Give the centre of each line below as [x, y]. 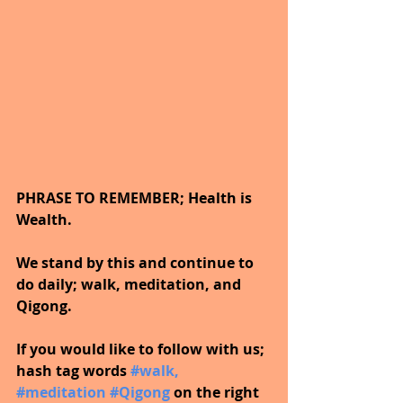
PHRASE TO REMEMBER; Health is [136, 198]
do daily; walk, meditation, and [130, 285]
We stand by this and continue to [137, 263]
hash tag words [73, 371]
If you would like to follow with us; [142, 349]
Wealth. [46, 220]
